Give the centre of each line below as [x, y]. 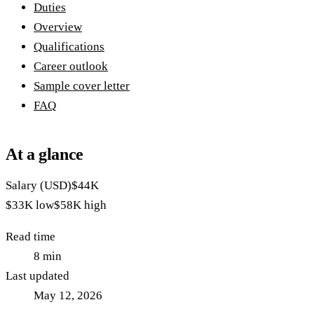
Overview [58, 27]
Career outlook [71, 67]
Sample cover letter [82, 86]
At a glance [45, 155]
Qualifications [69, 47]
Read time [30, 237]
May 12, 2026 [68, 296]
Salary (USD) [39, 186]
